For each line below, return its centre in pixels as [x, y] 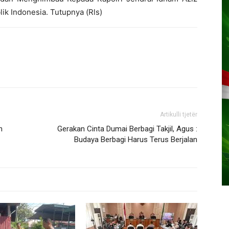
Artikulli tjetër [179, 114]
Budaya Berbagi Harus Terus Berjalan [136, 140]
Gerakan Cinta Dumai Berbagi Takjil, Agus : [127, 129]
